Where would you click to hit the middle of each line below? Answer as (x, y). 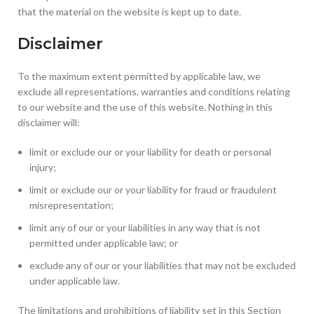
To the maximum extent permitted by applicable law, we (139, 76)
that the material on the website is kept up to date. (129, 12)
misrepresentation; (71, 205)
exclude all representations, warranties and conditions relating (154, 91)
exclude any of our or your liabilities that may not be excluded (163, 265)
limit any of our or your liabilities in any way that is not (145, 227)
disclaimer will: (49, 122)
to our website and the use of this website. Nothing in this (145, 107)
